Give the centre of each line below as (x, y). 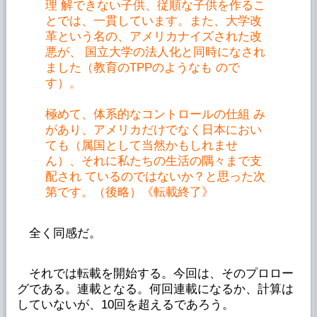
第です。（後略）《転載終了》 (129, 192)
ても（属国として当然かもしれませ (141, 145)
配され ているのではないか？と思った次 (155, 176)
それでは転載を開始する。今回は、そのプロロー (155, 273)
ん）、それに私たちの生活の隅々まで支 (153, 161)
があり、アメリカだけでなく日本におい (153, 129)
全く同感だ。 (59, 233)
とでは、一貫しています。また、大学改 (153, 21)
